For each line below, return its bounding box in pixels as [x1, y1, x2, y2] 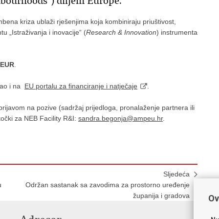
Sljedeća [163, 170, 190, 178]
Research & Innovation [86, 28, 156, 36]
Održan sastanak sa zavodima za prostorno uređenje [25, 181, 190, 189]
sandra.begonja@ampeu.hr [78, 114, 163, 122]
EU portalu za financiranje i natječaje [24, 82, 137, 90]
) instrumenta [156, 28, 197, 36]
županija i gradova [133, 192, 190, 199]
